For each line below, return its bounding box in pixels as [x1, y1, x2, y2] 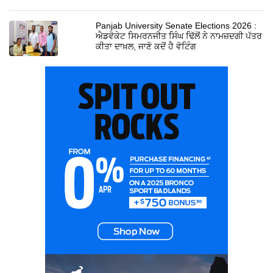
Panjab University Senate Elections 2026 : [96, 20, 257, 30]
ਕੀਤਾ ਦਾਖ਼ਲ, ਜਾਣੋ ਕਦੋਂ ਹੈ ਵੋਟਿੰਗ [96, 41, 197, 51]
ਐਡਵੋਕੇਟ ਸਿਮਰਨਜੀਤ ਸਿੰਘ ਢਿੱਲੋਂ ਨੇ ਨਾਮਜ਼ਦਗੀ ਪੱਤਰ [96, 30, 263, 41]
